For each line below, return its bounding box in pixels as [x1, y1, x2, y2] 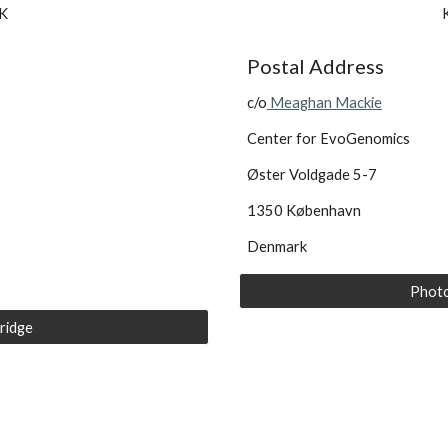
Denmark [246, 238, 307, 256]
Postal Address [246, 54, 384, 79]
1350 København [246, 202, 361, 220]
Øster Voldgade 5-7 [246, 166, 377, 184]
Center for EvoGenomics [246, 130, 410, 148]
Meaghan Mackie [266, 94, 382, 112]
